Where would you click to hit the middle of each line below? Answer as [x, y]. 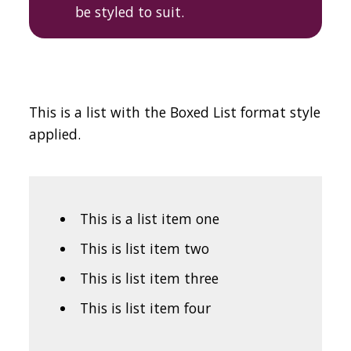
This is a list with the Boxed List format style [175, 112]
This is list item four [145, 308]
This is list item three [149, 278]
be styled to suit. [129, 12]
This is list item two [144, 248]
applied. [55, 134]
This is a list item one [149, 219]
